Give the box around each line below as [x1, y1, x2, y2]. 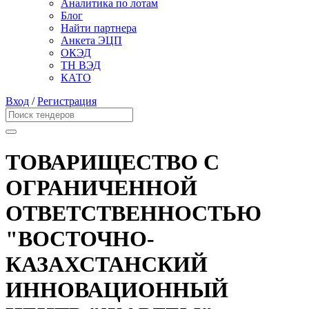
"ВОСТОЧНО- [6, 226, 154, 251]
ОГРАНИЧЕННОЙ [6, 175, 197, 200]
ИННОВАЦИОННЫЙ [6, 277, 228, 302]
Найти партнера [61, 22, 137, 34]
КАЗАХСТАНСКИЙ [6, 251, 208, 277]
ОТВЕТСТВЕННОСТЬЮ [6, 200, 261, 226]
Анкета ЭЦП [61, 34, 122, 47]
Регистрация [37, 95, 97, 108]
